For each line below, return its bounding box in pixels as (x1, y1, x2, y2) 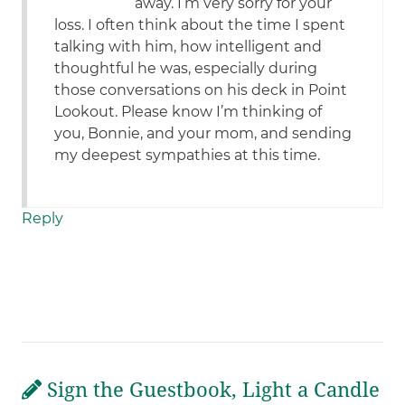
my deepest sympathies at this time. (54, 146, 321, 165)
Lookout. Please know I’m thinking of (54, 103, 323, 121)
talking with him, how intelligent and (54, 38, 323, 56)
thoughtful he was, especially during (54, 60, 318, 78)
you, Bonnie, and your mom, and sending (54, 125, 353, 143)
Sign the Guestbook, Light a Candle (42, 379, 381, 402)
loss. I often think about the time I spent (54, 16, 346, 34)
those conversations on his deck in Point (54, 81, 348, 99)
